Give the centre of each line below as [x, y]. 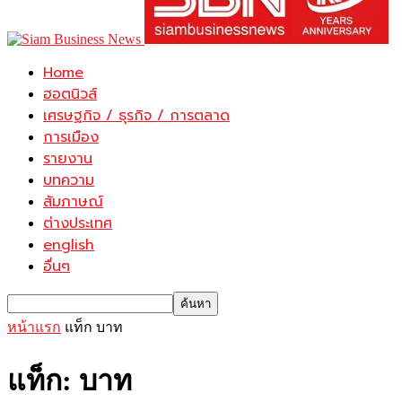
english [69, 245]
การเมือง [71, 137]
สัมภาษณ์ [73, 202]
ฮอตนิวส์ [70, 94]
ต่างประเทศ [78, 223]
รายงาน [68, 159]
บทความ [69, 180]
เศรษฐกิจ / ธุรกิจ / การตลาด [136, 116]
